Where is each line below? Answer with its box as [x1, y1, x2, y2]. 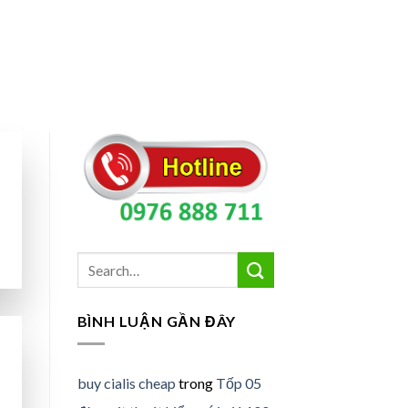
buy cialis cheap [76, 373, 176, 392]
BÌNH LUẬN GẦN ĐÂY [76, 312, 237, 331]
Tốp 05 [215, 373, 261, 392]
